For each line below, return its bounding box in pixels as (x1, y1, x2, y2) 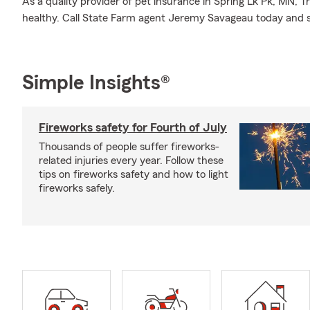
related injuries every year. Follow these (39, 155, 224, 166)
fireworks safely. (39, 183, 115, 194)
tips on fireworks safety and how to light (39, 169, 228, 180)
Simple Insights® (22, 73, 170, 93)
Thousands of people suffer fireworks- (39, 141, 219, 152)
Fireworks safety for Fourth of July (39, 121, 227, 134)
